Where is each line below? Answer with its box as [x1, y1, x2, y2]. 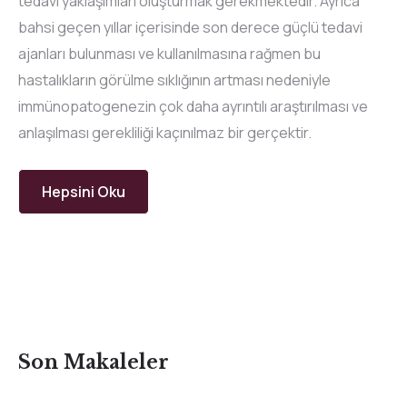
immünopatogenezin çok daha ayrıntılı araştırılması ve [18, 96, 368, 116]
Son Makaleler [18, 351, 169, 375]
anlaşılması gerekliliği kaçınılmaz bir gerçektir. [18, 123, 312, 143]
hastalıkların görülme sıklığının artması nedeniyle [18, 70, 331, 90]
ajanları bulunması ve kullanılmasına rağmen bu [18, 44, 321, 64]
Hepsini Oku [42, 182, 125, 202]
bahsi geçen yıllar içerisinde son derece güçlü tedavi [18, 17, 362, 37]
